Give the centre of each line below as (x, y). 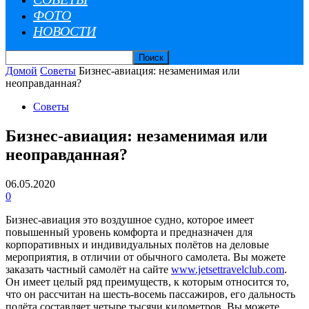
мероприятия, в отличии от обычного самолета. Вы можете (146, 257)
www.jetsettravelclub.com (228, 269)
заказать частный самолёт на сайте (88, 269)
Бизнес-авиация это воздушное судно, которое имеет (130, 219)
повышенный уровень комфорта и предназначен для (129, 232)
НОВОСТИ (64, 31)
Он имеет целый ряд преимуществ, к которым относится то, (147, 281)
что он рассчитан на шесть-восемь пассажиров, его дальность (150, 294)
